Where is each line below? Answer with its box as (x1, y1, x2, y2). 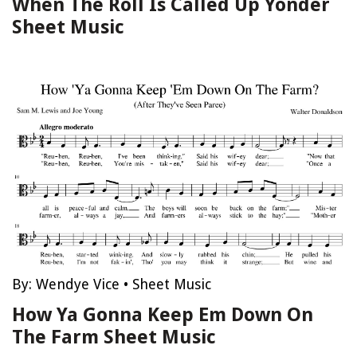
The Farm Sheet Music (12, 326, 216, 348)
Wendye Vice (36, 276, 120, 292)
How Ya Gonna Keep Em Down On (12, 304, 313, 326)
